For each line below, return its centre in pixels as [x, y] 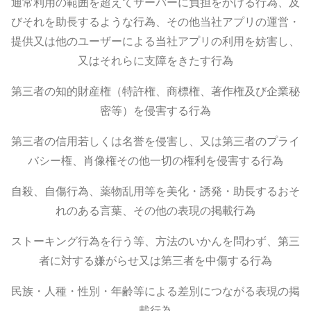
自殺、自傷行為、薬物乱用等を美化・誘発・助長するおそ [155, 191]
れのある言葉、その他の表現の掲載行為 [155, 210]
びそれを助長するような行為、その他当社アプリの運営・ [155, 21]
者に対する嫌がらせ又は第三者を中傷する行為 [155, 260]
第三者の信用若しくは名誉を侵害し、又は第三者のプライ [155, 141]
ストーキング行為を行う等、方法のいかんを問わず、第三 [155, 241]
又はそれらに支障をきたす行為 [155, 60]
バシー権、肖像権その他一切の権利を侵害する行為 [155, 160]
